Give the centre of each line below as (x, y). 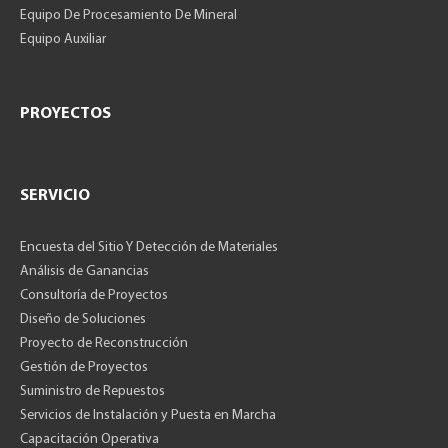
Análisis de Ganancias (84, 271)
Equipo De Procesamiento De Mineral (128, 15)
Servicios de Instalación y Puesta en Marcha (148, 415)
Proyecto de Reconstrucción (104, 343)
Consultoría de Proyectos (94, 295)
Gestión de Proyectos (84, 367)
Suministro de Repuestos (92, 391)
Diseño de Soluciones (83, 319)
